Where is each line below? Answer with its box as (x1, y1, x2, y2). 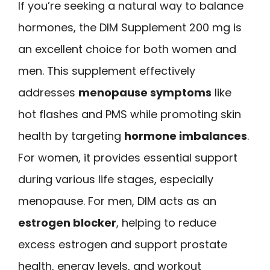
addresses (18, 84, 78, 100)
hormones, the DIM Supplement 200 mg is (18, 19, 242, 35)
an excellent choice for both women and (18, 41, 236, 57)
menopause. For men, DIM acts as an (18, 193, 216, 209)
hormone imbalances (124, 128, 247, 143)
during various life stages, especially (18, 171, 213, 187)
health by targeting (18, 128, 124, 143)
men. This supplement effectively (18, 63, 195, 78)
